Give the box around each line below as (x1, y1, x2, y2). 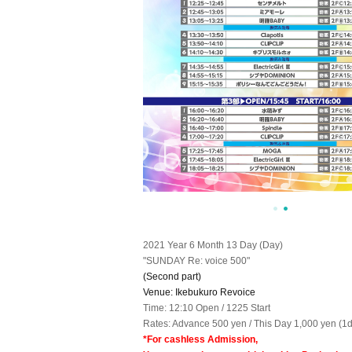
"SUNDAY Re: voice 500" (143, 255, 250, 266)
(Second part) (143, 271, 201, 282)
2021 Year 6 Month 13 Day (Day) (143, 240, 283, 251)
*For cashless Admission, (143, 334, 258, 345)
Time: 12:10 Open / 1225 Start (143, 302, 270, 313)
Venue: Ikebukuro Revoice (143, 287, 255, 298)
